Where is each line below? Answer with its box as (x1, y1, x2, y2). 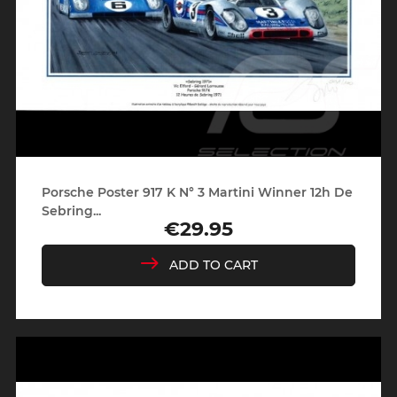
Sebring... (41, 203, 101, 218)
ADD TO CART (169, 257, 258, 272)
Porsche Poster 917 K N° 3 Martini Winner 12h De (41, 184, 353, 199)
